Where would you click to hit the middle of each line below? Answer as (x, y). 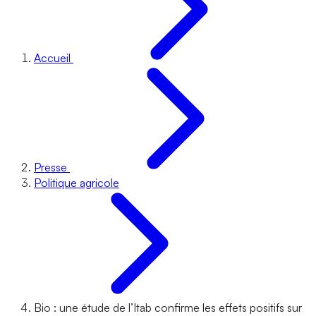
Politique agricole (77, 183)
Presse (50, 167)
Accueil (52, 58)
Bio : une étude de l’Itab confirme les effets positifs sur (168, 308)
